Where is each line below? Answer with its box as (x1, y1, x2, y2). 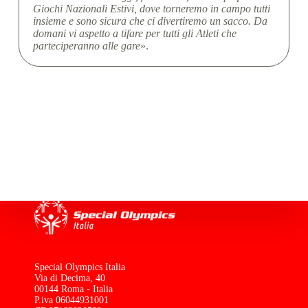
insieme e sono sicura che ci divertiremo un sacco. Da (32, 15, 267, 27)
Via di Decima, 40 (34, 273, 105, 283)
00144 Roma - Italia (34, 284, 113, 294)
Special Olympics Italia (34, 262, 125, 272)
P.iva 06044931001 (34, 295, 109, 305)
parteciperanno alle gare (32, 40, 140, 52)
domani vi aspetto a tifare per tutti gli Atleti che (32, 27, 236, 39)
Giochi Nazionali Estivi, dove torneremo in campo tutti (32, 3, 270, 14)
